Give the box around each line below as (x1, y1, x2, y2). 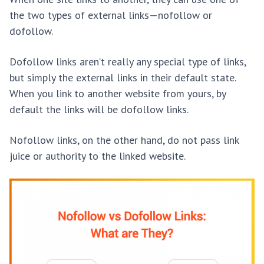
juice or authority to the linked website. (9, 148, 186, 163)
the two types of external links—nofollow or (9, 8, 212, 22)
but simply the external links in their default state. (9, 70, 236, 84)
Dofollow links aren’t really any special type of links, (9, 54, 246, 68)
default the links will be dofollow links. (9, 102, 191, 116)
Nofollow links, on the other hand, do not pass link (9, 133, 239, 147)
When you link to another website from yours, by (9, 86, 226, 100)
